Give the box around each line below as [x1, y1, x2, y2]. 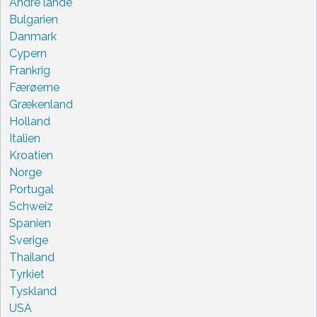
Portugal [9, 182, 54, 196]
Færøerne [9, 80, 59, 94]
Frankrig [9, 63, 50, 77]
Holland [9, 114, 50, 128]
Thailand [9, 250, 54, 264]
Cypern [9, 46, 47, 60]
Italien [9, 131, 40, 145]
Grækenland [9, 97, 73, 111]
